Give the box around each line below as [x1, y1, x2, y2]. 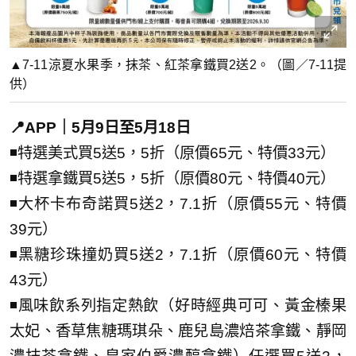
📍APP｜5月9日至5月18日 [10, 118, 191, 136]
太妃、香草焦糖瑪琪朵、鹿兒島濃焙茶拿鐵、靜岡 [10, 322, 346, 339]
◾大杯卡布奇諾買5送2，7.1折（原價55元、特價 [10, 195, 346, 212]
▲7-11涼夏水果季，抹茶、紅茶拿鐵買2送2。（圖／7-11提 [10, 57, 346, 72]
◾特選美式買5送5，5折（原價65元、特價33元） [10, 144, 335, 161]
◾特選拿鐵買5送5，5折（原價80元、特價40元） [10, 169, 335, 187]
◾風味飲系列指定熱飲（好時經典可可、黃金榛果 [10, 296, 346, 314]
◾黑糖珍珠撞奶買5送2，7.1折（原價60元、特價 [10, 246, 346, 263]
